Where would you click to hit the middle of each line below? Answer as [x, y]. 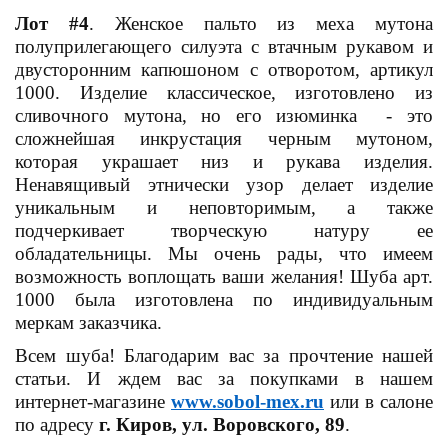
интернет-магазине [90, 402]
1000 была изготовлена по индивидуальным [224, 299]
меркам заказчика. [88, 322]
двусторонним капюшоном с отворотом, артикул [224, 69]
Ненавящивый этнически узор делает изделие [224, 184]
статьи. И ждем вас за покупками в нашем [224, 379]
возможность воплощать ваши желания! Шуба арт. [224, 276]
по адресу [57, 425]
